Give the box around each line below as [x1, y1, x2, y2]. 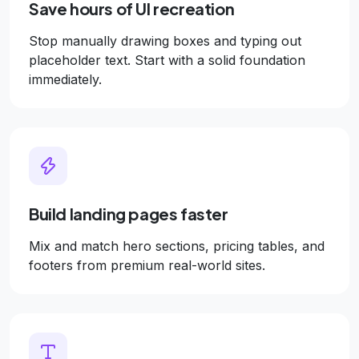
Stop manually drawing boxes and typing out [29, 33, 301, 49]
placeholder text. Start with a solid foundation [29, 52, 305, 68]
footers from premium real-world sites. [29, 257, 265, 273]
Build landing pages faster [29, 204, 228, 224]
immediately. [29, 71, 102, 87]
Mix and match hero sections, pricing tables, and [29, 238, 325, 254]
